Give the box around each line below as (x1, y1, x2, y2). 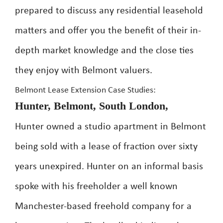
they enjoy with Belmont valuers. (15, 66, 152, 76)
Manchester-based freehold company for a (15, 202, 192, 212)
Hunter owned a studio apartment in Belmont (15, 122, 206, 132)
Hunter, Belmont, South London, (15, 100, 168, 112)
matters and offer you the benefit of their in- (15, 26, 201, 36)
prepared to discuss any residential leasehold (15, 6, 203, 16)
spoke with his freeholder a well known (15, 182, 178, 192)
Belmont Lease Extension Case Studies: (15, 86, 156, 95)
